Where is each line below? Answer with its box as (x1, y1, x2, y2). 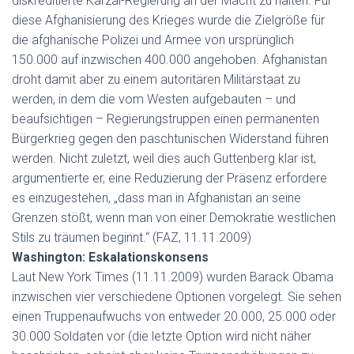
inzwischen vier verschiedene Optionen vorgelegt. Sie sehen (12, 289, 341, 304)
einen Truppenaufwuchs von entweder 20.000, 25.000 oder (12, 309, 336, 324)
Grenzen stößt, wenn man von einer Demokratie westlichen (12, 210, 336, 225)
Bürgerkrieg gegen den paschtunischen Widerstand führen (12, 131, 329, 146)
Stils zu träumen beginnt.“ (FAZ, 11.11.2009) (12, 230, 251, 245)
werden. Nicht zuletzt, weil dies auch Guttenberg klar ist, (12, 151, 316, 166)
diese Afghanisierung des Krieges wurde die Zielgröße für (12, 13, 325, 28)
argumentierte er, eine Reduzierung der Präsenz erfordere (12, 171, 327, 186)
